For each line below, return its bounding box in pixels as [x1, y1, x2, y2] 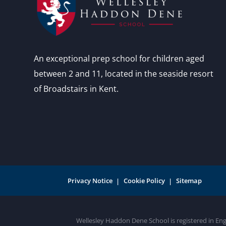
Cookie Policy [124, 176, 165, 185]
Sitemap [176, 176, 202, 185]
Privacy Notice [68, 176, 113, 185]
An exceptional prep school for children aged [34, 52, 205, 64]
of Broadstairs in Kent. [34, 83, 119, 94]
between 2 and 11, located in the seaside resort [34, 68, 214, 79]
